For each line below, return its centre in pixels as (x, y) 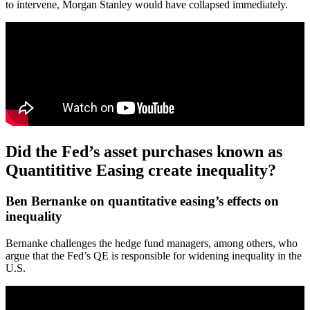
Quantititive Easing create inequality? (141, 171)
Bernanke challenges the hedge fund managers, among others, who (152, 243)
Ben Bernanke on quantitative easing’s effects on (142, 201)
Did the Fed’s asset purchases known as (144, 152)
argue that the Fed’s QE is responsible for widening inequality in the (154, 255)
